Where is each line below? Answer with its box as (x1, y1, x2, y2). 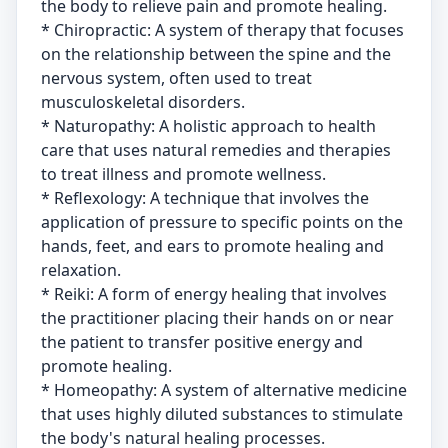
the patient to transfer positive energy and (41, 331, 363, 353)
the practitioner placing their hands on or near (41, 307, 394, 329)
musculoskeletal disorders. (41, 91, 245, 113)
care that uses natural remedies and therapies (41, 139, 391, 161)
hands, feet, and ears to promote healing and (41, 235, 384, 257)
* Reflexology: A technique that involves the (41, 187, 369, 209)
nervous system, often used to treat (41, 67, 312, 89)
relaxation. (41, 259, 121, 281)
